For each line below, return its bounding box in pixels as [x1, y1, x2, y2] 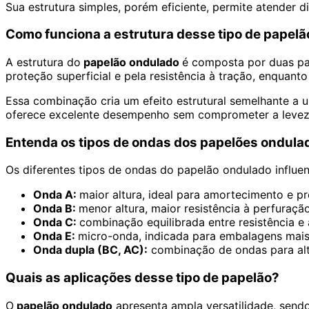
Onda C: [33, 215, 79, 230]
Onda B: [33, 201, 79, 216]
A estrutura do [6, 54, 81, 69]
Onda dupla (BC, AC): [33, 243, 148, 257]
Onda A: [33, 188, 79, 202]
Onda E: [33, 229, 78, 243]
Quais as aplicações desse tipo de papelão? [6, 270, 279, 286]
